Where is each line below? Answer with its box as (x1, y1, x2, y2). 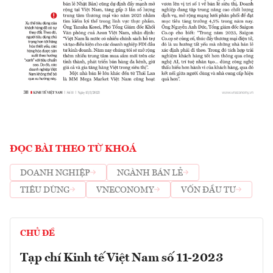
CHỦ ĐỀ (20, 229, 55, 238)
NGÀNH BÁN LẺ (117, 168, 183, 177)
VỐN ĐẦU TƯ (181, 185, 236, 194)
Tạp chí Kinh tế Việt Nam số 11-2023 (20, 252, 223, 265)
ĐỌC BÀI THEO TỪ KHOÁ (10, 144, 136, 155)
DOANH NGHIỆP (20, 168, 90, 177)
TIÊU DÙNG (20, 185, 69, 194)
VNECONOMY (96, 185, 154, 194)
